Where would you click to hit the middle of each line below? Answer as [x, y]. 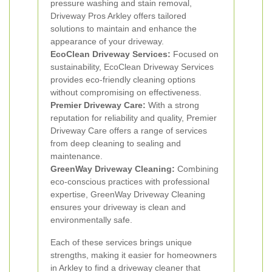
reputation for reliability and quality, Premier [134, 118]
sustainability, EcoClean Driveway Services [132, 67]
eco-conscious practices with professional [130, 182]
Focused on [195, 54]
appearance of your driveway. [107, 41]
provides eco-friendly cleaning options [123, 80]
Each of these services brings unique [121, 242]
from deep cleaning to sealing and [116, 143]
